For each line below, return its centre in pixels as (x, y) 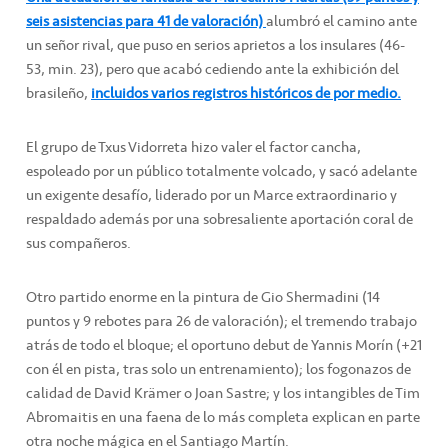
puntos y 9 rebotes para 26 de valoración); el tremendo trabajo (221, 321)
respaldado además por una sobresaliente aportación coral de (219, 219)
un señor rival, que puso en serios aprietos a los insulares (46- (215, 45)
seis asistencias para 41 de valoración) (146, 21)
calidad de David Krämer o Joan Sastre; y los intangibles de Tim (223, 393)
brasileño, (58, 93)
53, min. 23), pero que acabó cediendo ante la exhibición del (212, 69)
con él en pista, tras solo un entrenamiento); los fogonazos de (218, 369)
